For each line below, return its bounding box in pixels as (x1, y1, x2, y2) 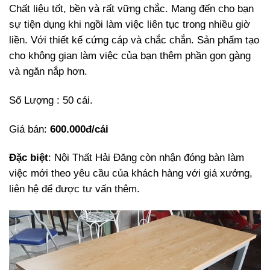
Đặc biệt (9, 152, 48, 164)
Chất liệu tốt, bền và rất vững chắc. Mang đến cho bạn (9, 2, 254, 14)
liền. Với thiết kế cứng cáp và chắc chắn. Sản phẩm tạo (9, 34, 259, 46)
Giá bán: (9, 123, 50, 135)
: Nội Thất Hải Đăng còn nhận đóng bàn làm (48, 152, 244, 164)
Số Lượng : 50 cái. (9, 94, 93, 106)
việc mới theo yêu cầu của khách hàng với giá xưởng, (9, 168, 253, 180)
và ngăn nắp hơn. (9, 65, 87, 77)
